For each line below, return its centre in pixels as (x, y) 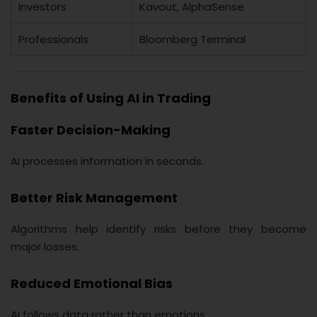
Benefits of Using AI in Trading (111, 98)
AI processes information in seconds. (107, 161)
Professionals (53, 39)
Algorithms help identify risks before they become (158, 229)
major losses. (45, 246)
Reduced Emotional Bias (92, 283)
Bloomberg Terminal (192, 39)
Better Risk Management (94, 197)
